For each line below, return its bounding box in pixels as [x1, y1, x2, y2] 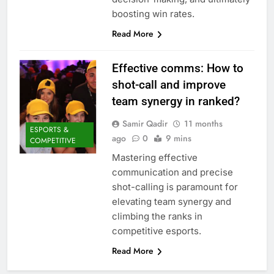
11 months [183, 117, 223, 130]
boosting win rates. [111, 7, 194, 20]
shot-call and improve [111, 77, 226, 92]
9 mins [165, 131, 191, 144]
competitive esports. [111, 224, 201, 237]
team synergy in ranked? [111, 94, 240, 108]
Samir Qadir [122, 117, 168, 130]
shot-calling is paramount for [111, 180, 238, 193]
